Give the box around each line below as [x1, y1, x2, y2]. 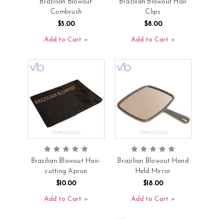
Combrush [50, 8, 82, 16]
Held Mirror [135, 167, 171, 175]
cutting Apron [44, 167, 88, 175]
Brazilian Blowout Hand [117, 157, 189, 165]
